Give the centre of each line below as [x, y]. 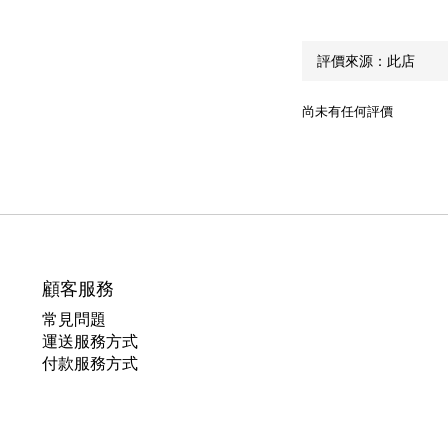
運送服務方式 [90, 341]
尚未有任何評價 [347, 110]
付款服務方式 [90, 363]
